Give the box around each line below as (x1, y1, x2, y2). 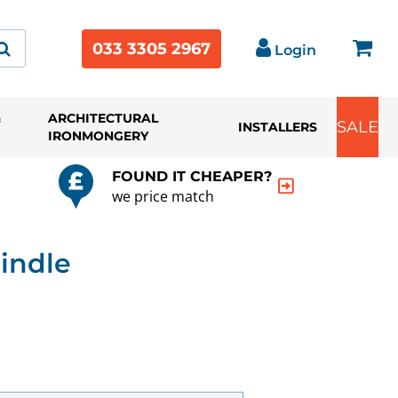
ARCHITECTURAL (48, 110, 159, 126)
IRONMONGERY (48, 128, 149, 144)
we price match (112, 186, 214, 206)
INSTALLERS (237, 119, 317, 135)
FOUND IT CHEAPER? (112, 167, 272, 185)
